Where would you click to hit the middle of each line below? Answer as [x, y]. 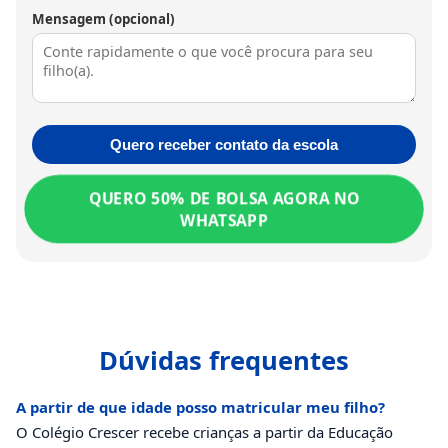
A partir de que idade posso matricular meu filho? [200, 406]
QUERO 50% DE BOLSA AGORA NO [224, 197]
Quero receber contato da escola [224, 144]
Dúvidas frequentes [224, 360]
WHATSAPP [224, 219]
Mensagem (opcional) [103, 18]
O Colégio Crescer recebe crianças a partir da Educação [204, 431]
